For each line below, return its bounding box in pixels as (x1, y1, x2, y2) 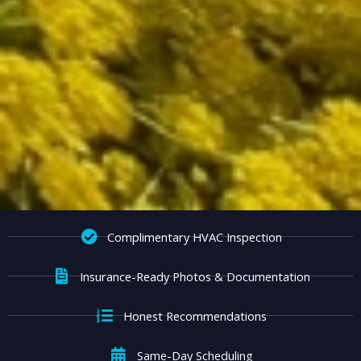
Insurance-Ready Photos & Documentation (79, 268, 310, 284)
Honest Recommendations (122, 307, 267, 324)
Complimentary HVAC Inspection (107, 228, 282, 245)
